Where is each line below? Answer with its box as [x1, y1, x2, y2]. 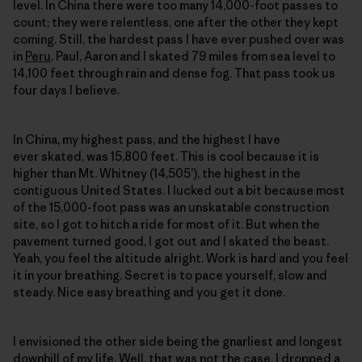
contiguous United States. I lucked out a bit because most [13, 183, 345, 199]
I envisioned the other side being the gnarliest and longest [13, 334, 343, 350]
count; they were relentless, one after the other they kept [13, 15, 339, 31]
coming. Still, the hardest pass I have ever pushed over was [13, 32, 344, 48]
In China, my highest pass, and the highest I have [13, 132, 280, 148]
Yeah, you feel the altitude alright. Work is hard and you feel [13, 250, 348, 267]
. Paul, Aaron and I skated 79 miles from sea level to [51, 48, 335, 65]
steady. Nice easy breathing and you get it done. [13, 284, 285, 301]
